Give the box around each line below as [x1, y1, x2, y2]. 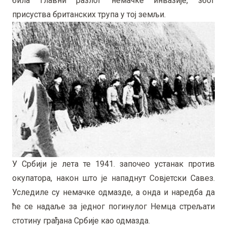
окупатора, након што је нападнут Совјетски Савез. [12, 173, 215, 183]
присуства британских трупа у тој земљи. [12, 9, 166, 19]
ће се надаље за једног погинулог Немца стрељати [12, 201, 215, 211]
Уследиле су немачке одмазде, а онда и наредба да [12, 187, 215, 197]
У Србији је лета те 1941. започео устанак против [12, 159, 215, 169]
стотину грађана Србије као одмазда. [12, 215, 150, 225]
